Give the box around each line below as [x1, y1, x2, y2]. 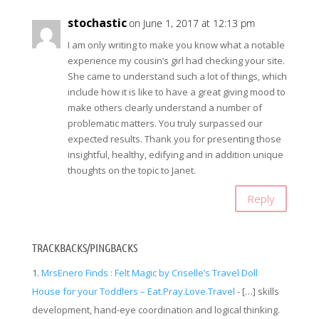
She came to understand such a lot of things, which [67, 70, 287, 83]
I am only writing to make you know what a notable [67, 38, 285, 52]
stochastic [67, 15, 127, 31]
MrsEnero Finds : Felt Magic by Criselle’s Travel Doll [41, 266, 258, 280]
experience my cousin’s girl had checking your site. [67, 54, 285, 68]
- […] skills [234, 285, 279, 298]
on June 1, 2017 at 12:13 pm [128, 16, 255, 31]
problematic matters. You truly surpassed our [67, 117, 263, 130]
